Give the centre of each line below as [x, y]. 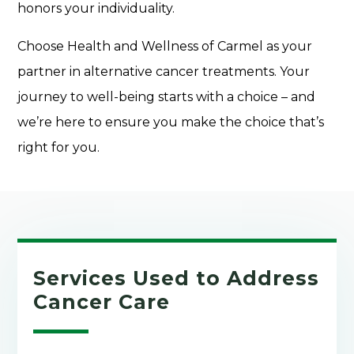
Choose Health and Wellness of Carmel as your [165, 46]
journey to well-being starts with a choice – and [167, 96]
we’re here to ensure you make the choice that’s [171, 122]
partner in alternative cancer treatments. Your [164, 71]
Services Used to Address [177, 278]
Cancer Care [102, 301]
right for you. [59, 147]
